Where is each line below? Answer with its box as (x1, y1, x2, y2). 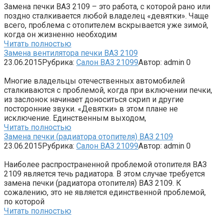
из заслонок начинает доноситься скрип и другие (4, 94, 184, 104)
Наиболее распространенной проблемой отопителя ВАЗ (4, 159, 207, 169)
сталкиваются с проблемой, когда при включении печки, (4, 85, 212, 95)
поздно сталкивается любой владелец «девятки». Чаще (4, 11, 209, 21)
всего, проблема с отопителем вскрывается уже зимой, (4, 20, 208, 30)
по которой (4, 197, 44, 206)
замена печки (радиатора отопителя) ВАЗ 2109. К (4, 178, 181, 188)
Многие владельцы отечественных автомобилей (4, 76, 185, 86)
